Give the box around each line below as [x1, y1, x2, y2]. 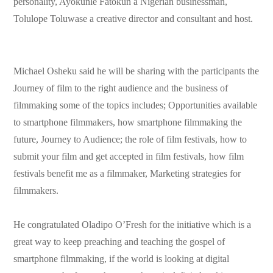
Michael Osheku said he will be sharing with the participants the [13, 66, 260, 77]
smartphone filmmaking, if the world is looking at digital [13, 253, 230, 264]
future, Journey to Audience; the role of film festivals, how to [13, 134, 247, 145]
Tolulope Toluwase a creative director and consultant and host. [13, 13, 253, 24]
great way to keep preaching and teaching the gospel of [13, 236, 225, 247]
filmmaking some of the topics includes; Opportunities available [13, 100, 258, 111]
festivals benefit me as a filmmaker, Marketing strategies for [13, 168, 241, 179]
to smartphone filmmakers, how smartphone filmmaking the [13, 117, 243, 128]
